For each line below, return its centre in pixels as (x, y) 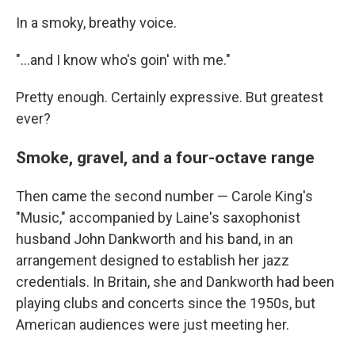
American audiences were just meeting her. (153, 324)
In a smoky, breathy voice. (96, 23)
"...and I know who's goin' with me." (123, 60)
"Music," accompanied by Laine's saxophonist (158, 218)
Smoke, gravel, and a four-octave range (165, 157)
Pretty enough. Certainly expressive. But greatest (170, 97)
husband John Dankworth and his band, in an (155, 239)
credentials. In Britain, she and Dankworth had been (175, 282)
